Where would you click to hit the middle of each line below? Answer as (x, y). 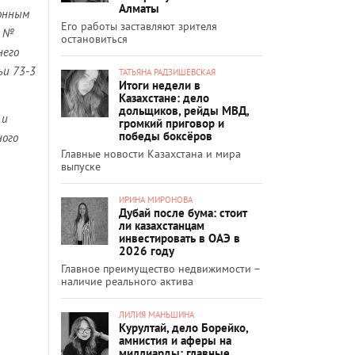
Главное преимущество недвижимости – (160, 268)
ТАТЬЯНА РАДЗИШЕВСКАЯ (167, 72)
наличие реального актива (127, 281)
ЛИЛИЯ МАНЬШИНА (157, 314)
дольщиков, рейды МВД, (184, 110)
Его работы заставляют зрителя (139, 26)
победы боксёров (166, 136)
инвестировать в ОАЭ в (179, 238)
